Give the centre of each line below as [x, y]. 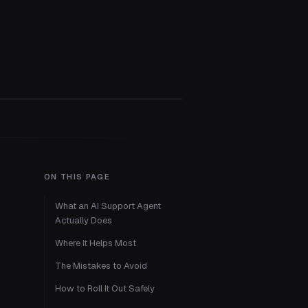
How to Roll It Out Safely [105, 288]
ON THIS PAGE [77, 177]
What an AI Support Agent [108, 206]
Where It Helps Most [96, 243]
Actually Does [84, 220]
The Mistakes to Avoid [101, 266]
